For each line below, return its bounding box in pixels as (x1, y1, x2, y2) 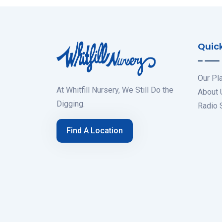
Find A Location (66, 126, 123, 136)
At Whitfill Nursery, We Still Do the (56, 85, 173, 95)
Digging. (56, 99, 85, 109)
